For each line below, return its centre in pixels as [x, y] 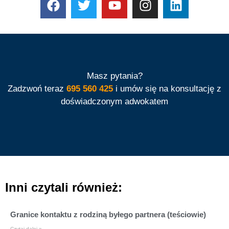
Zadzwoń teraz [37, 88]
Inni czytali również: [64, 187]
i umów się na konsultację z [167, 88]
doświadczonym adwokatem [114, 101]
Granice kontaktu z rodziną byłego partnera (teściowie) [108, 214]
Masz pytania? [114, 76]
